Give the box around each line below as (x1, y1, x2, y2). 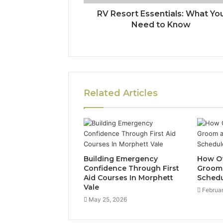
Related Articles (84, 87, 158, 99)
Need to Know (131, 19, 191, 29)
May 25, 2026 (89, 195, 127, 203)
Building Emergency (84, 154, 158, 163)
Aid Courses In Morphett (84, 173, 173, 182)
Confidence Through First (84, 163, 179, 173)
